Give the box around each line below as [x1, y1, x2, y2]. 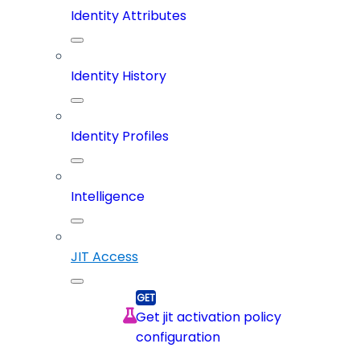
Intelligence [71, 187, 145, 207]
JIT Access [71, 247, 138, 267]
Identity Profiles [71, 127, 169, 146]
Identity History [71, 67, 166, 86]
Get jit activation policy [136, 308, 282, 327]
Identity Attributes [71, 6, 186, 26]
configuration [136, 328, 221, 347]
